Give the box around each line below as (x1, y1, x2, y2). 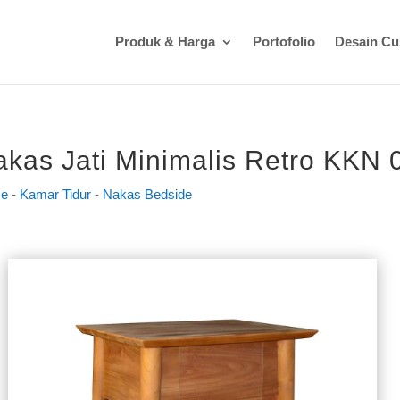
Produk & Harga (115, 34, 215, 49)
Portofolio (253, 34, 315, 49)
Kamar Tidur (19, 186, 91, 202)
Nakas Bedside (102, 186, 192, 202)
